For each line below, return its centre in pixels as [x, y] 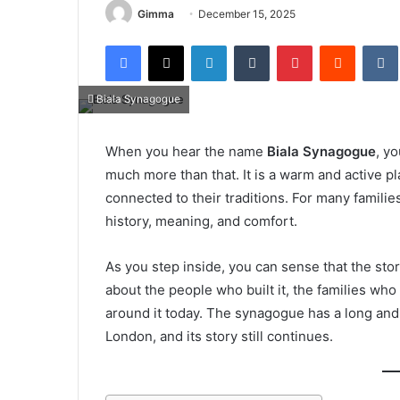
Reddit [372, 45]
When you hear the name [186, 152]
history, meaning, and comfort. [201, 221]
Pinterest [337, 45]
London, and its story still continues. [219, 337]
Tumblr [287, 45]
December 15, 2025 [247, 14]
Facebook [167, 45]
